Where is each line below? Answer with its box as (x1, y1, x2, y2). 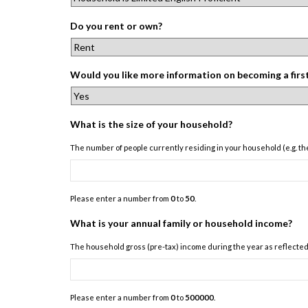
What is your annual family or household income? (70, 217, 292, 229)
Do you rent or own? (70, 19, 162, 32)
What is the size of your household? (70, 118, 232, 130)
